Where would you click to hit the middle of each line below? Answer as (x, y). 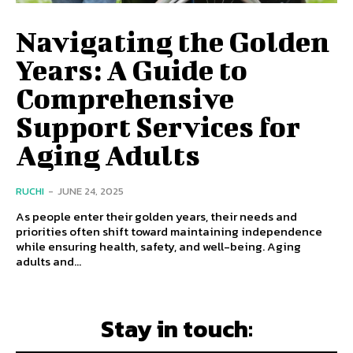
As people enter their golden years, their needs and (156, 216)
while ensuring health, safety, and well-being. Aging (158, 246)
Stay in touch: (176, 329)
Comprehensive (125, 97)
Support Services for (158, 126)
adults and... (48, 261)
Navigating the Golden (173, 41)
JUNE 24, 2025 (91, 191)
